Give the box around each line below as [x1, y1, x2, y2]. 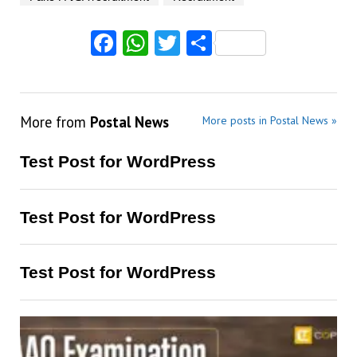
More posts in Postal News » [202, 112, 338, 127]
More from [19, 112, 90, 131]
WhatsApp [148, 28, 266, 57]
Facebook [116, 28, 229, 57]
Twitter [180, 28, 256, 57]
